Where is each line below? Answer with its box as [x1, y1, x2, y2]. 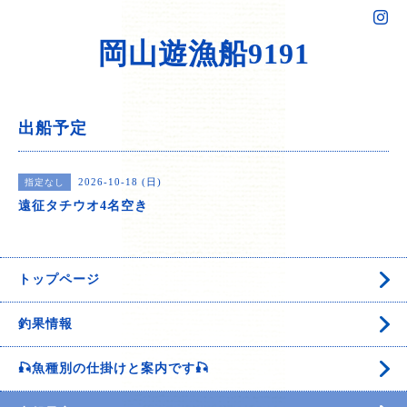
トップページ [18, 273, 100, 286]
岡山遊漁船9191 [97, 37, 310, 70]
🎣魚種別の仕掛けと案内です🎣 [18, 362, 209, 375]
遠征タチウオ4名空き [18, 199, 148, 213]
